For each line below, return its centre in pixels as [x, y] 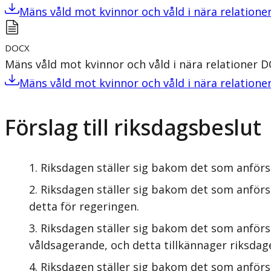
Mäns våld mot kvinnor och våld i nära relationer [133, 64]
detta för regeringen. [84, 206]
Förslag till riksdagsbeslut [133, 127]
